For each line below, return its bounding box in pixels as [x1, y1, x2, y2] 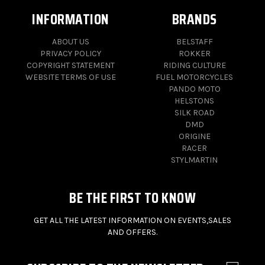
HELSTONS [174, 96, 214, 106]
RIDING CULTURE [163, 60, 226, 71]
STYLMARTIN [171, 155, 218, 166]
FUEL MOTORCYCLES [156, 72, 233, 83]
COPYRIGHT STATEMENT [27, 60, 115, 71]
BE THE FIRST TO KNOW [69, 186, 196, 210]
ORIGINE [178, 131, 211, 142]
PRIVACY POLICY [40, 49, 101, 59]
